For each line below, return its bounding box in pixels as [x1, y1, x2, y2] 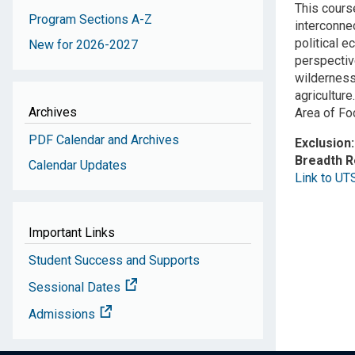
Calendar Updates [29, 157, 127, 173]
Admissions [29, 306, 98, 322]
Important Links [29, 224, 115, 240]
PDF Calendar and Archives [29, 132, 179, 147]
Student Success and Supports [29, 252, 200, 268]
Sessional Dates [29, 279, 124, 295]
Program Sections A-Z [29, 11, 152, 27]
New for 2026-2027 [29, 36, 138, 52]
